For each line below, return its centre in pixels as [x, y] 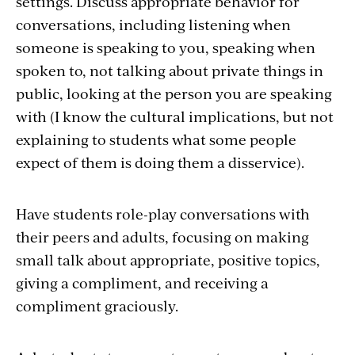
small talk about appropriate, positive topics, [168, 260]
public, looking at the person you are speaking [174, 93]
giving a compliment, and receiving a [142, 282]
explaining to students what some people [156, 139]
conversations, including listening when [153, 24]
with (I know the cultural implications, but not [175, 116]
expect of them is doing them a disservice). [160, 162]
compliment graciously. [97, 305]
